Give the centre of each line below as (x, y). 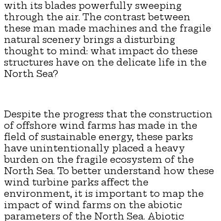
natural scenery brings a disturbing (90, 39)
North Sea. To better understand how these (109, 171)
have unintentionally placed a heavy (94, 148)
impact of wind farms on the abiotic (93, 205)
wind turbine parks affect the (76, 182)
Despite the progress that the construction (108, 114)
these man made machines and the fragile (108, 28)
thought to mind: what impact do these (101, 51)
